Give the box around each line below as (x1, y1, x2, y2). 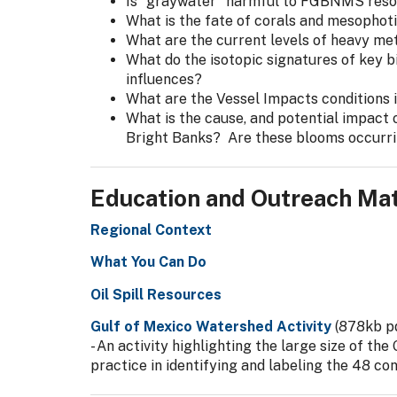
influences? (126, 71, 202, 88)
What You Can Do (90, 253, 206, 270)
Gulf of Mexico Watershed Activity (90, 318, 331, 335)
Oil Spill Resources (90, 285, 222, 303)
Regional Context (90, 221, 212, 238)
